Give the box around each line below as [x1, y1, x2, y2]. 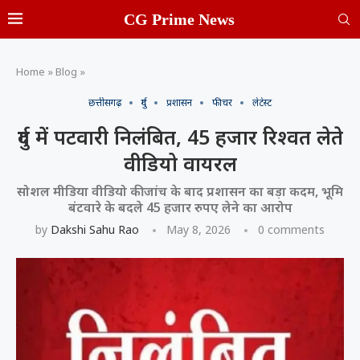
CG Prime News [124, 10, 235, 28]
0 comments [258, 222, 325, 237]
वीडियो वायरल [123, 149, 237, 177]
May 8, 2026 [166, 222, 231, 237]
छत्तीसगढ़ [88, 96, 121, 109]
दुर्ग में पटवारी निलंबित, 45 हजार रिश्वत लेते [17, 123, 343, 150]
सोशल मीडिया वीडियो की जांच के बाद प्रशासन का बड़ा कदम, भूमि [17, 182, 343, 200]
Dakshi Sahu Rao [51, 222, 139, 237]
